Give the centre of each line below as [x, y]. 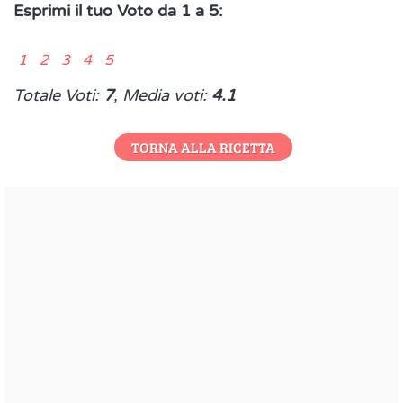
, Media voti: [162, 96]
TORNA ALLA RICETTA [203, 147]
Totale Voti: [58, 96]
